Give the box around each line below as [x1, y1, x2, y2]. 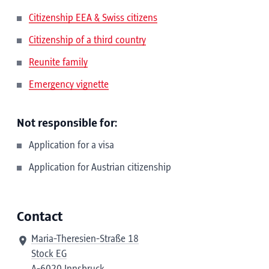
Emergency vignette [29, 79, 109, 90]
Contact [17, 210, 62, 225]
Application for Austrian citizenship [29, 162, 171, 173]
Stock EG [31, 249, 67, 259]
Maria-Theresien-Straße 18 [31, 234, 139, 244]
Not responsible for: [17, 117, 117, 130]
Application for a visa [29, 140, 114, 151]
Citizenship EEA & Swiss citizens [29, 13, 157, 23]
